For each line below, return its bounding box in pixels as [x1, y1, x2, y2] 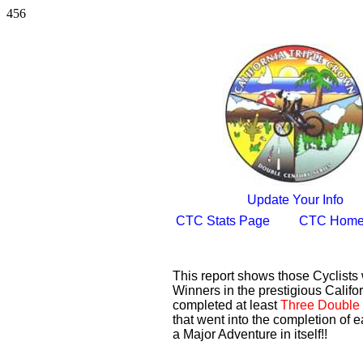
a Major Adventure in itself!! [173, 327, 327, 341]
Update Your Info [247, 193, 344, 207]
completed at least [173, 298, 280, 312]
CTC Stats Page [176, 214, 270, 228]
